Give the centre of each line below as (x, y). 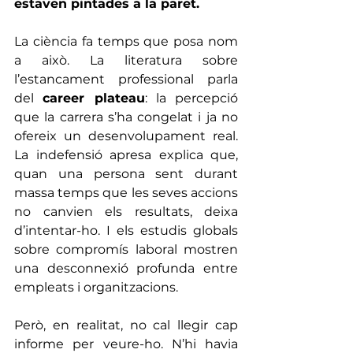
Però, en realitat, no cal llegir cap (126, 325)
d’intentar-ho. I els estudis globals (126, 230)
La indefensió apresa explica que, (126, 154)
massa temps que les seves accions (126, 192)
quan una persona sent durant (126, 173)
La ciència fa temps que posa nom (126, 41)
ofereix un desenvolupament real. (126, 136)
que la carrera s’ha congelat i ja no (126, 117)
